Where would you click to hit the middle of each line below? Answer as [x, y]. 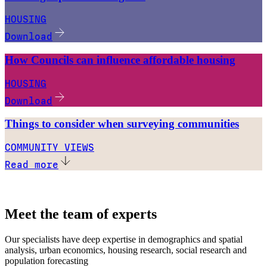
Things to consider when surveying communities [122, 124]
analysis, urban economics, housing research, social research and [126, 250]
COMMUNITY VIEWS [49, 148]
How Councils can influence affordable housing [120, 60]
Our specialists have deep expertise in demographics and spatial [124, 239]
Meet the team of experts [81, 214]
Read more [32, 165]
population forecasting [46, 260]
